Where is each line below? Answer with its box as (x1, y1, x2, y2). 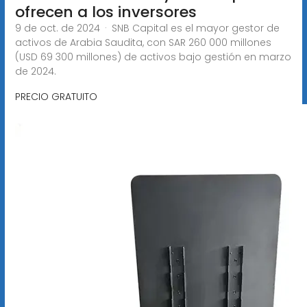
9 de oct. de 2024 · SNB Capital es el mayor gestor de (14, 21, 280, 35)
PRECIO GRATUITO (14, 89, 97, 103)
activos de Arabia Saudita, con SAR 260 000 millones (14, 35, 271, 49)
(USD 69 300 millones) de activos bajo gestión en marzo (14, 49, 291, 64)
